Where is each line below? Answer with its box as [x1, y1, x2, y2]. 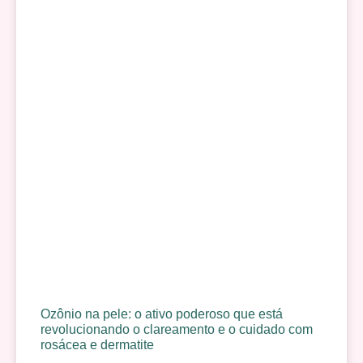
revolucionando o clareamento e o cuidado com [41, 322, 313, 337]
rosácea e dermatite [41, 338, 154, 352]
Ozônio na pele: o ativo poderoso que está [41, 307, 283, 322]
